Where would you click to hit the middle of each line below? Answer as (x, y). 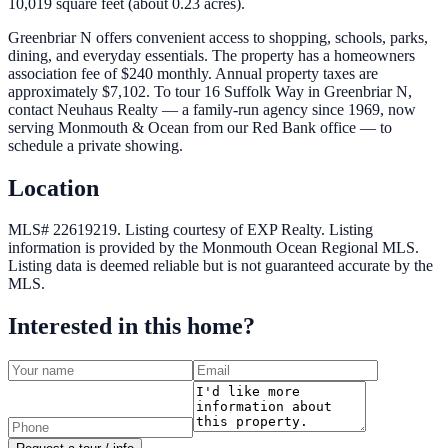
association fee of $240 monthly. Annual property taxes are (193, 73)
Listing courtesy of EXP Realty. (227, 230)
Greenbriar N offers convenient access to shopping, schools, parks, (218, 37)
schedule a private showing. (95, 145)
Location (53, 187)
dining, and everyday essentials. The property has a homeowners (211, 55)
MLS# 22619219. (66, 230)
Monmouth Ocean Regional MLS (308, 248)
